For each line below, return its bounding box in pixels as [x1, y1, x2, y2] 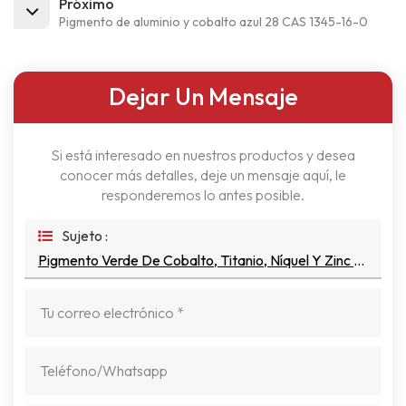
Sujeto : [62, 226, 108, 245]
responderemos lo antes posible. [101, 185, 304, 204]
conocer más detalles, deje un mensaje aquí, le [60, 165, 346, 184]
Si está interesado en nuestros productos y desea [51, 145, 355, 164]
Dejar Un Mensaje [108, 81, 298, 111]
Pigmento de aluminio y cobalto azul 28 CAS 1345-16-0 [59, 14, 368, 31]
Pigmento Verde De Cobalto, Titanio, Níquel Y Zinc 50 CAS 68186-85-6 [353, 250, 364, 269]
